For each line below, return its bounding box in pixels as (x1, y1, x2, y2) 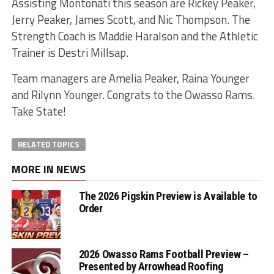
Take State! (11, 102, 100, 120)
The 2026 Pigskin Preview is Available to (78, 189, 257, 202)
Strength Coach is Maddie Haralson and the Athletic (11, 27, 258, 45)
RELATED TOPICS (17, 138, 80, 150)
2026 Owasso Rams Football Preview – (78, 247, 249, 261)
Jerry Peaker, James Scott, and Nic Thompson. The (11, 10, 250, 28)
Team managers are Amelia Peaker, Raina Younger (11, 69, 250, 87)
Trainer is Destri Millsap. (11, 43, 128, 61)
